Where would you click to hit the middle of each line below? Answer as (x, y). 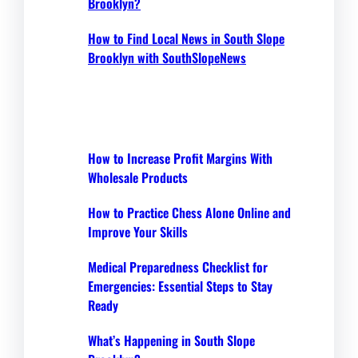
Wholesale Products (138, 177)
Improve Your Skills (138, 231)
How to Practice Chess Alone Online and (189, 212)
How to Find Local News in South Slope (186, 38)
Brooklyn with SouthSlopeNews (167, 57)
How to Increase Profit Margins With (180, 158)
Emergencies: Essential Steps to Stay (180, 286)
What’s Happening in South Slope (171, 340)
